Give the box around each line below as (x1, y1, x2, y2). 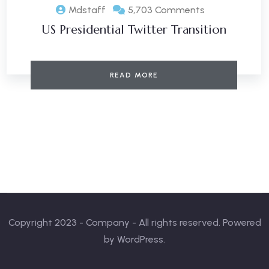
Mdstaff (68, 4, 106, 16)
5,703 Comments (128, 4, 205, 16)
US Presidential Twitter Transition (41, 22, 226, 38)
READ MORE (109, 71, 159, 80)
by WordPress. (104, 234, 165, 245)
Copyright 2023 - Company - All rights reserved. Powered (8, 217, 261, 228)
